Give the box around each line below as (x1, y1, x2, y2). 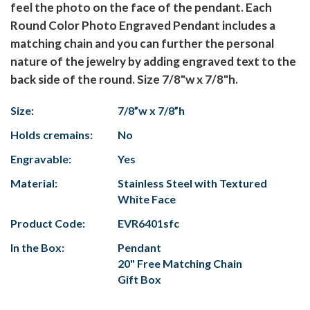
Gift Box (118, 273, 161, 286)
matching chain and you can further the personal (10, 36, 274, 51)
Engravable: (10, 152, 71, 166)
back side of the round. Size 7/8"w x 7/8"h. (10, 72, 238, 87)
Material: (10, 176, 57, 190)
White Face (118, 192, 176, 206)
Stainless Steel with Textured (118, 176, 267, 190)
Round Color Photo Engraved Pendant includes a (10, 18, 275, 33)
